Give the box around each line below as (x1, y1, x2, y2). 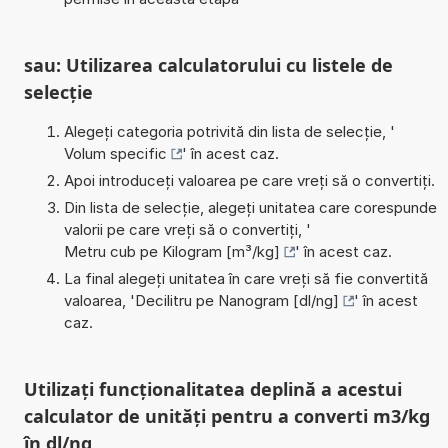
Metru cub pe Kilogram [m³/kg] (63, 241, 280, 261)
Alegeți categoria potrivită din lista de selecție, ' (63, 121, 395, 141)
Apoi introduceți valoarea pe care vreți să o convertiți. (63, 170, 435, 190)
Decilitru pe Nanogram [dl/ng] (134, 290, 339, 310)
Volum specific (63, 143, 167, 163)
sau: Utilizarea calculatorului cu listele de (23, 52, 393, 77)
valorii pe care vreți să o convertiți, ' (63, 219, 311, 239)
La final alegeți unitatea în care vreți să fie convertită (63, 268, 428, 288)
